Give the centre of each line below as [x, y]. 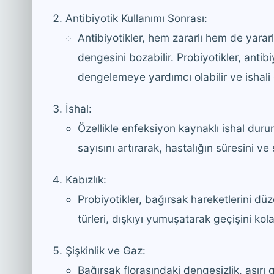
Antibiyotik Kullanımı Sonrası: [136, 18]
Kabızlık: [86, 179]
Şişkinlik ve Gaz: [106, 250]
